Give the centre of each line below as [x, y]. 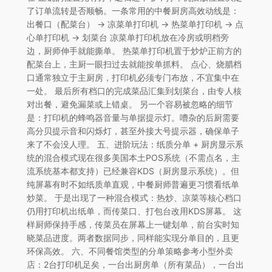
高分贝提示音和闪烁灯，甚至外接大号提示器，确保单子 [133, 131]
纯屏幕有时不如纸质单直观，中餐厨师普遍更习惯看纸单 [133, 184]
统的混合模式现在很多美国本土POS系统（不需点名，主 [133, 157]
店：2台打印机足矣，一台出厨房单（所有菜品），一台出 [135, 264]
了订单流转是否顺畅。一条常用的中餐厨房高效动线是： [133, 10]
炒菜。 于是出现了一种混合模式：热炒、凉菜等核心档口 [134, 197]
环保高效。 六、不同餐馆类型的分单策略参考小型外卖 [130, 251]
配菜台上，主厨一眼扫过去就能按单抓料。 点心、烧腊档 [134, 64]
